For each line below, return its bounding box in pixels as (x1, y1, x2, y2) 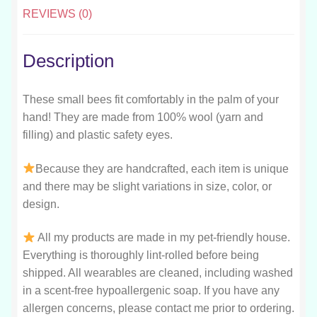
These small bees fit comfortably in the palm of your (23, 93, 279, 106)
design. (23, 197, 59, 210)
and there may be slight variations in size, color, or (23, 180, 272, 192)
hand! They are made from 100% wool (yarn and (23, 111, 263, 124)
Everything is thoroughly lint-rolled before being (23, 249, 259, 262)
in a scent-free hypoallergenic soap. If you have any (23, 284, 279, 297)
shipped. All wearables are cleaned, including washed (23, 267, 293, 279)
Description (23, 51, 114, 71)
